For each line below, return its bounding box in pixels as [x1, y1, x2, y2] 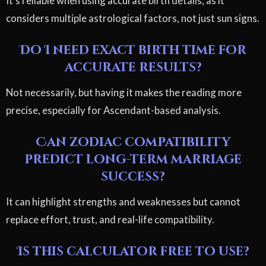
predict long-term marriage [24, 151, 242, 168]
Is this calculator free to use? [17, 243, 249, 260]
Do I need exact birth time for [20, 42, 246, 59]
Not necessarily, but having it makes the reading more [6, 85, 242, 99]
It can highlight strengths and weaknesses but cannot [6, 195, 240, 208]
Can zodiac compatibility [36, 134, 230, 151]
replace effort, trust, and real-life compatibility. [6, 213, 214, 226]
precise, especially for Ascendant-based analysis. [6, 103, 221, 116]
